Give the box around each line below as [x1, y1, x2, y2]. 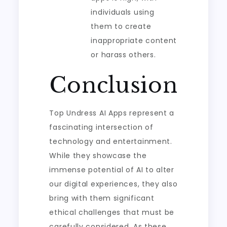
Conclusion [49, 72, 178, 98]
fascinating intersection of [49, 122, 154, 132]
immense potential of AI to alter [49, 165, 174, 175]
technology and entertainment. [49, 136, 172, 146]
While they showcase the [49, 150, 147, 161]
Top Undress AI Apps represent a [49, 108, 175, 118]
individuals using [91, 7, 155, 17]
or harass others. [91, 50, 156, 60]
